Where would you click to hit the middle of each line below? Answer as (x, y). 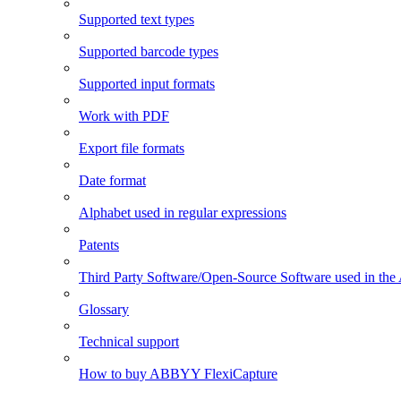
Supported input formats (147, 84)
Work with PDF (124, 116)
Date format (112, 181)
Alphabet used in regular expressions (183, 213)
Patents (99, 245)
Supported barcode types (149, 52)
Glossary (104, 310)
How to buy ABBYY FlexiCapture (178, 374)
